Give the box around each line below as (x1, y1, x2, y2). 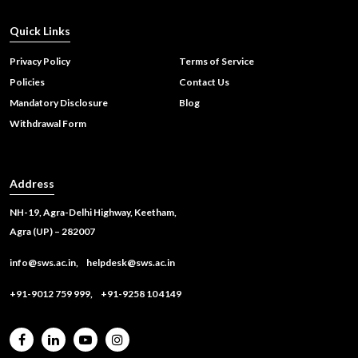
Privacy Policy (10, 54, 70, 67)
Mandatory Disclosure (10, 96, 108, 109)
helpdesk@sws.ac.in (86, 256, 175, 268)
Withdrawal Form (10, 117, 86, 129)
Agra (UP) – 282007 (10, 225, 95, 237)
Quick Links (10, 23, 70, 38)
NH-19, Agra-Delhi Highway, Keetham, (10, 205, 177, 218)
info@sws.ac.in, (10, 256, 78, 268)
